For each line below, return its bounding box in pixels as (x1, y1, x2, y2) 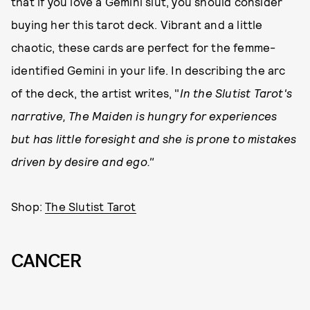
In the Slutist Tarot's (179, 86, 293, 100)
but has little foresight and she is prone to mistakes (11, 131, 297, 146)
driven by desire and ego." (11, 154, 154, 169)
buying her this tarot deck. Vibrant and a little (11, 17, 263, 32)
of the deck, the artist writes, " (11, 86, 180, 100)
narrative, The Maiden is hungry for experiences (11, 109, 277, 123)
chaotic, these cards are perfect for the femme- (11, 40, 276, 55)
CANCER (11, 248, 81, 274)
